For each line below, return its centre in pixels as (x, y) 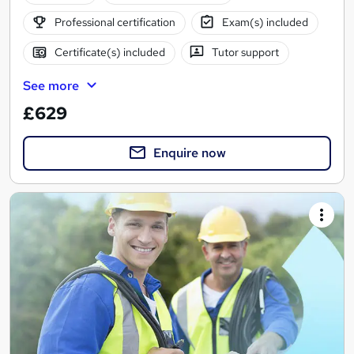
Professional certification (115, 23)
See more (51, 85)
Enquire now (190, 153)
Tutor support (246, 53)
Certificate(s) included (109, 53)
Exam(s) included (265, 23)
